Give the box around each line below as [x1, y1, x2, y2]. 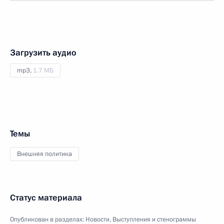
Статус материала [10, 192, 82, 203]
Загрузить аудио [10, 47, 76, 58]
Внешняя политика [17, 149, 72, 158]
